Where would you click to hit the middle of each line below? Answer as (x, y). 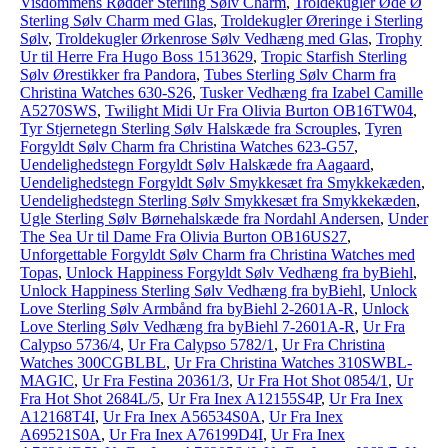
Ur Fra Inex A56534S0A (182, 416)
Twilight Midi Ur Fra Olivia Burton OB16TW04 (259, 110)
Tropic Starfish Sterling (334, 56)
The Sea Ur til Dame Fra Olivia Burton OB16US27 (183, 236)
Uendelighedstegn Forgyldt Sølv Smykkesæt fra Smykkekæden (220, 182)
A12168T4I (57, 416)
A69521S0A (60, 434)
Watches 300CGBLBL (93, 362)
